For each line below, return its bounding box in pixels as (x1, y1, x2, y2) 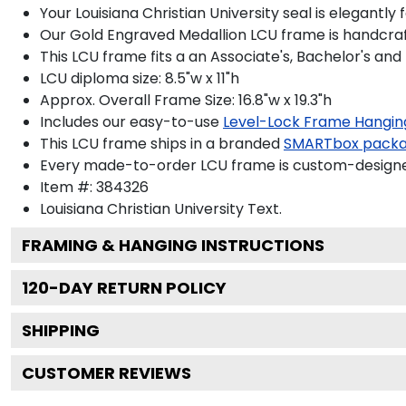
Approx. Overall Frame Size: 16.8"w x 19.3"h (40, 89, 332, 111)
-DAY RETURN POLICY (49, 275, 227, 299)
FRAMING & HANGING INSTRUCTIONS (22, 233, 324, 256)
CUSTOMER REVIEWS (22, 361, 191, 384)
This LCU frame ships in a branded (40, 132, 280, 154)
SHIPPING (22, 318, 100, 342)
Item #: (40, 176, 96, 198)
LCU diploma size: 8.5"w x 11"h (40, 67, 239, 89)
